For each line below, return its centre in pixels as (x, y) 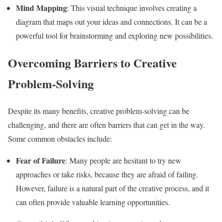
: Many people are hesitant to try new (123, 160)
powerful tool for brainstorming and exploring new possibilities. (114, 36)
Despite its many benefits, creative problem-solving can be (99, 111)
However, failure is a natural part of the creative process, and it (112, 188)
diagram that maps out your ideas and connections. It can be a (111, 22)
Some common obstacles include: (60, 138)
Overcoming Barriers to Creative (92, 63)
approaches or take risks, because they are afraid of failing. (107, 174)
